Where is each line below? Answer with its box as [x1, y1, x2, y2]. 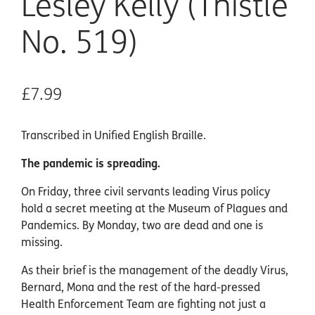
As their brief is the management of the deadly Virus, [21, 266, 288, 277]
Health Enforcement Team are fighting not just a [21, 300, 266, 311]
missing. [21, 238, 63, 249]
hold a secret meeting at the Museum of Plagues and [21, 204, 288, 215]
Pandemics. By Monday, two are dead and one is [21, 221, 263, 232]
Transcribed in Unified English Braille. [21, 131, 206, 142]
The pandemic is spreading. [21, 159, 160, 170]
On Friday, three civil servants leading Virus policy [21, 187, 270, 198]
